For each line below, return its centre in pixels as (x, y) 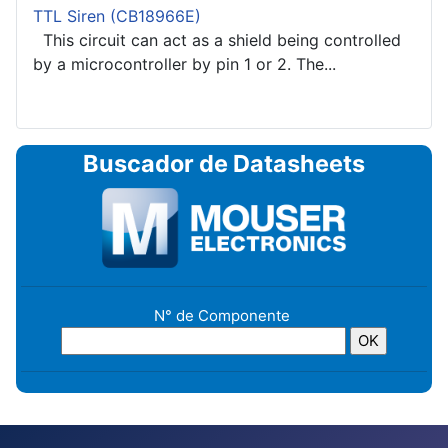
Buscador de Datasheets (224, 164)
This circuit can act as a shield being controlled (217, 40)
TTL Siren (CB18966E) (117, 16)
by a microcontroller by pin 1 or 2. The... (184, 64)
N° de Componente (224, 315)
